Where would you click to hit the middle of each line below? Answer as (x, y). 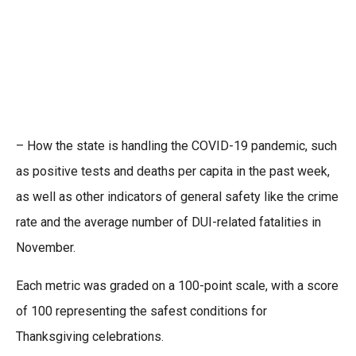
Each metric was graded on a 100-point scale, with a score (177, 286)
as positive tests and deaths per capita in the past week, (173, 171)
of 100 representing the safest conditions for (141, 311)
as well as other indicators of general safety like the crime (177, 197)
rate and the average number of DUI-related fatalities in (168, 222)
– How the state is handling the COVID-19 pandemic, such (176, 146)
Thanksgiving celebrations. (90, 337)
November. (46, 248)
